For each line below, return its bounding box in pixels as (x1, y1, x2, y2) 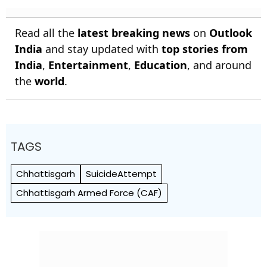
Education (134, 58, 187, 73)
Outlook (209, 26, 252, 41)
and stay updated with (42, 42, 162, 57)
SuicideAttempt (86, 167, 157, 181)
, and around (187, 58, 252, 73)
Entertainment (48, 58, 128, 73)
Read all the (15, 26, 77, 41)
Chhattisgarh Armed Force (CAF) (16, 187, 162, 200)
